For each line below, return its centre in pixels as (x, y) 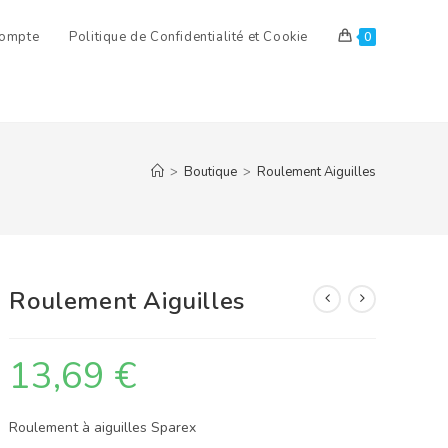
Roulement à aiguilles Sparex (103, 427)
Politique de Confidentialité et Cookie (188, 37)
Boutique (210, 172)
